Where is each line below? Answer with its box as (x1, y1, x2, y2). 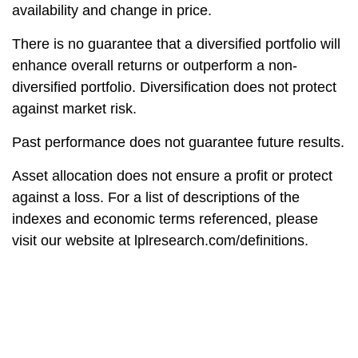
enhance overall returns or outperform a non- (12, 58, 297, 74)
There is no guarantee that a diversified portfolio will (12, 36, 340, 53)
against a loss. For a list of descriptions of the (12, 189, 300, 206)
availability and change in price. (12, 2, 212, 19)
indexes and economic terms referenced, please (12, 211, 318, 228)
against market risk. (12, 101, 137, 117)
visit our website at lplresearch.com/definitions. (12, 233, 308, 249)
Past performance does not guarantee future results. (12, 134, 344, 151)
